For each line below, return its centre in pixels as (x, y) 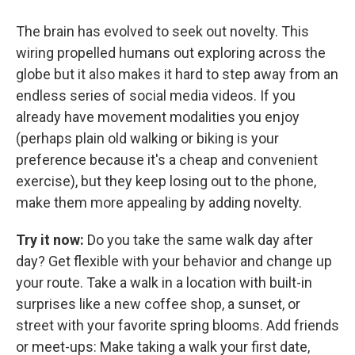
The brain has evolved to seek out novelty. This (162, 31)
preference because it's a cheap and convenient (167, 160)
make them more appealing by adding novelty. (159, 202)
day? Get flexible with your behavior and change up (174, 261)
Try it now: (50, 240)
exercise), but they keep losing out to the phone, (166, 181)
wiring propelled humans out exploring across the (171, 53)
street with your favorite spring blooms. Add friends (177, 325)
